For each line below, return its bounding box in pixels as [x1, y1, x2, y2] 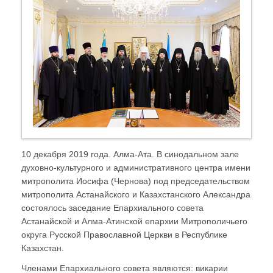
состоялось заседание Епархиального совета [21, 203, 204, 213]
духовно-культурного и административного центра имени [21, 163, 250, 173]
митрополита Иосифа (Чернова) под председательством [21, 176, 250, 186]
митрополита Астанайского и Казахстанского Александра [21, 190, 250, 200]
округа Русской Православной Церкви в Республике [21, 230, 227, 240]
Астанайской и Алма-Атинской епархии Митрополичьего [21, 216, 247, 227]
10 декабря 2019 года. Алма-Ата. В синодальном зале [21, 149, 239, 160]
